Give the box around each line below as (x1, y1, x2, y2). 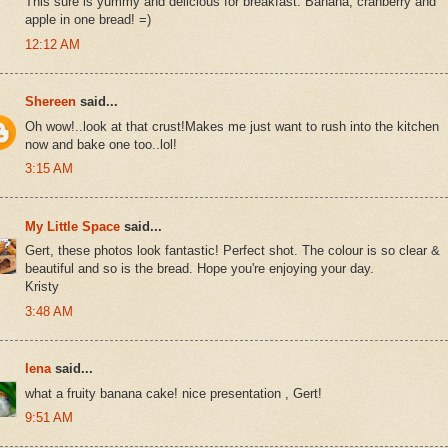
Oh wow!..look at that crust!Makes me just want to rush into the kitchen (25, 118, 439, 134)
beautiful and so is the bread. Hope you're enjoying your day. (25, 261, 374, 277)
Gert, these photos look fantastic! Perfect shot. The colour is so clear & (25, 243, 440, 259)
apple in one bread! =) (25, 12, 151, 28)
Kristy (25, 279, 59, 295)
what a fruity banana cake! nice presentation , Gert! (25, 385, 322, 401)
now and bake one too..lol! (25, 136, 177, 152)
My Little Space (25, 218, 120, 234)
